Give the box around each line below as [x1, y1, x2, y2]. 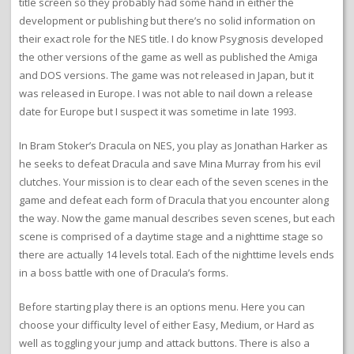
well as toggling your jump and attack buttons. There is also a [19, 336, 310, 351]
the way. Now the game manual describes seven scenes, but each [19, 211, 335, 226]
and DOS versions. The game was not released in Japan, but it [19, 68, 314, 83]
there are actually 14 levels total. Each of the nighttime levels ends [19, 247, 334, 262]
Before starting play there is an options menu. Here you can [19, 299, 305, 314]
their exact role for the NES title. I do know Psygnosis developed [19, 32, 323, 47]
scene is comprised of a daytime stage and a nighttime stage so [19, 229, 323, 244]
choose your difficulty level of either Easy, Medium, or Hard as [19, 318, 314, 333]
